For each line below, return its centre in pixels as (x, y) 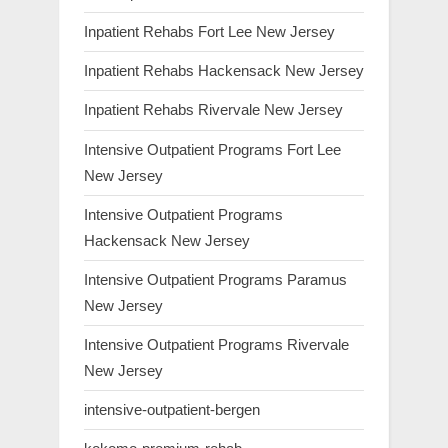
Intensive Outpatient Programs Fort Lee (212, 149)
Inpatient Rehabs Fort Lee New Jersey (209, 32)
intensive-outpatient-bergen (172, 410)
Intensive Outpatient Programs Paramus (215, 279)
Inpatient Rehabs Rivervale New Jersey (213, 110)
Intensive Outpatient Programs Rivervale (216, 345)
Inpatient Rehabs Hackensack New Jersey (224, 71)
